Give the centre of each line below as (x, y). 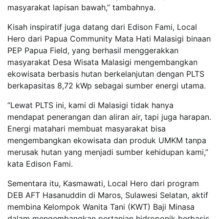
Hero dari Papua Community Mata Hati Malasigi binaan (109, 38)
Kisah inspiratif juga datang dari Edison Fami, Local (102, 27)
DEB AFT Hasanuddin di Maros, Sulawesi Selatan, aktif (108, 195)
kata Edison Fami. (40, 164)
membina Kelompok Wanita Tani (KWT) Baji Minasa (101, 207)
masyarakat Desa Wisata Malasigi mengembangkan (102, 62)
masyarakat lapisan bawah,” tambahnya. (81, 7)
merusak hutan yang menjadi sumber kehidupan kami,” (108, 152)
